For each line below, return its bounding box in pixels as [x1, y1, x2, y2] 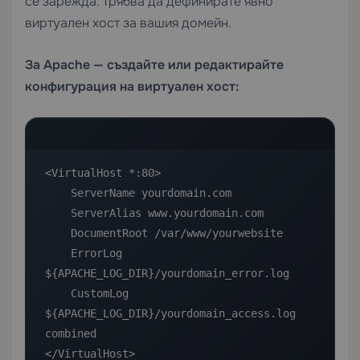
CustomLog [45, 287, 71, 300]
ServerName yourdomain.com [45, 186, 71, 199]
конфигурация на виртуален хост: [25, 78, 239, 95]
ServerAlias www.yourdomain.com [45, 207, 71, 219]
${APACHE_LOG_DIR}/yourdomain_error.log [45, 267, 289, 280]
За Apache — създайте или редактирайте [25, 56, 284, 73]
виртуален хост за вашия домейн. [25, 14, 231, 31]
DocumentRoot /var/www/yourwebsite [45, 227, 71, 239]
